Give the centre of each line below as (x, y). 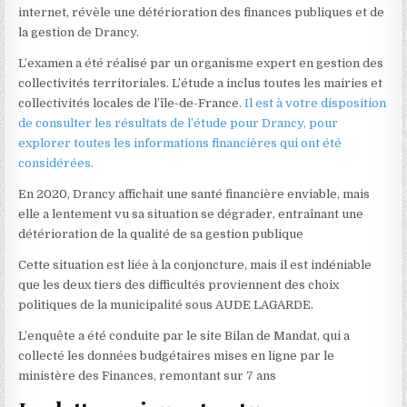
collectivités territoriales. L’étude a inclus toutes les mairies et (201, 83)
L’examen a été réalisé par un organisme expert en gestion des (201, 63)
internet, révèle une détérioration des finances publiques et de (202, 12)
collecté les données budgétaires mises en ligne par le (177, 355)
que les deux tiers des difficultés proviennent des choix (179, 284)
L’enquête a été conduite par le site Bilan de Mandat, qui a (184, 335)
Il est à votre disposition (316, 103)
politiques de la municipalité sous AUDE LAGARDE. (166, 304)
